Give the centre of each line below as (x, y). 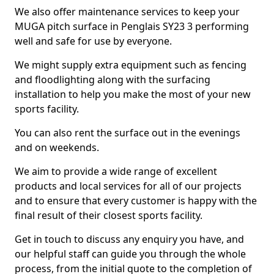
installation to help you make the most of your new (133, 94)
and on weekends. (57, 147)
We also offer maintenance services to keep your (127, 12)
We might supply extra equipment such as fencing (131, 65)
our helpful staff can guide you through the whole (130, 254)
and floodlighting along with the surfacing (113, 80)
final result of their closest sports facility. (109, 215)
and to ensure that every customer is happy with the (136, 201)
